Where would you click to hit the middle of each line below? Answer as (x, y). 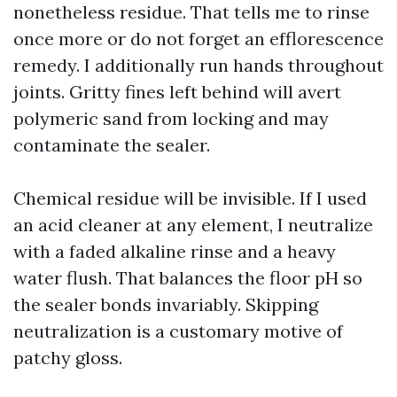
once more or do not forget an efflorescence (198, 39)
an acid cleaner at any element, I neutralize (193, 225)
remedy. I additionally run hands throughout (198, 65)
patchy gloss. (68, 358)
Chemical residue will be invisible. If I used (190, 198)
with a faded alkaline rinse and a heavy (175, 251)
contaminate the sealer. (112, 145)
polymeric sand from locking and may (171, 118)
